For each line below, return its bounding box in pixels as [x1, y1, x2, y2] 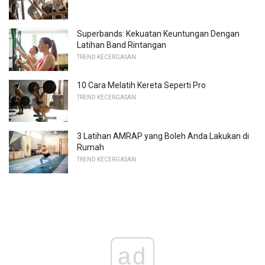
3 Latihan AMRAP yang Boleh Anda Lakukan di [77, 131, 249, 141]
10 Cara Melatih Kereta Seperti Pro [77, 80, 206, 90]
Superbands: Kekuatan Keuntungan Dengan [77, 29, 240, 39]
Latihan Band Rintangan [77, 40, 166, 50]
